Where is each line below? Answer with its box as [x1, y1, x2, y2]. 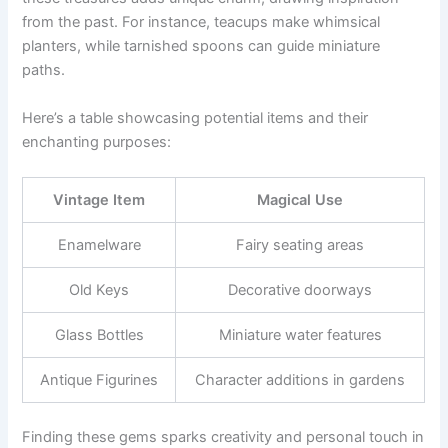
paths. [22, 61, 66, 80]
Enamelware [57, 236, 141, 255]
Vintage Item [53, 191, 146, 210]
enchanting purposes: [22, 132, 172, 151]
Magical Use [257, 191, 344, 210]
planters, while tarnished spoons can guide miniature [22, 37, 381, 56]
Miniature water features [218, 326, 382, 345]
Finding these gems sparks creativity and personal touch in [22, 427, 425, 446]
